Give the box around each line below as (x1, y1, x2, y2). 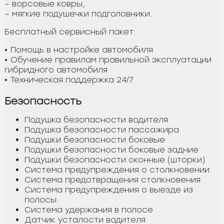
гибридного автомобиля (4, 64, 107, 74)
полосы (24, 194, 56, 204)
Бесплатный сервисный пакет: (4, 26, 135, 36)
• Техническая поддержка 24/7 (4, 74, 133, 84)
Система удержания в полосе (24, 204, 153, 214)
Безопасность (4, 94, 81, 107)
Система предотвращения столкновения (24, 174, 200, 184)
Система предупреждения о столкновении (24, 164, 209, 174)
